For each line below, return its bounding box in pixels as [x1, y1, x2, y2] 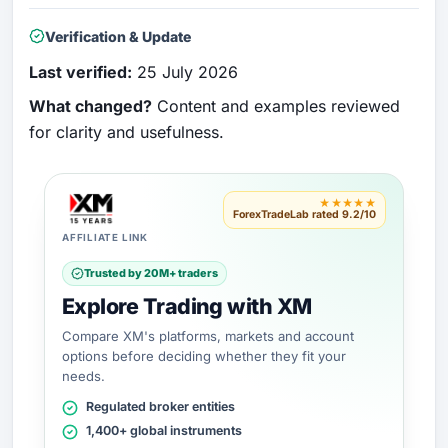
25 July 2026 [137, 61, 238, 82]
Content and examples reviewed [152, 95, 400, 116]
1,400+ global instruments [86, 422, 242, 438]
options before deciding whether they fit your [62, 347, 346, 364]
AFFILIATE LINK [62, 231, 148, 243]
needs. [62, 367, 105, 384]
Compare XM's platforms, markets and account [62, 327, 354, 344]
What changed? [29, 95, 152, 116]
